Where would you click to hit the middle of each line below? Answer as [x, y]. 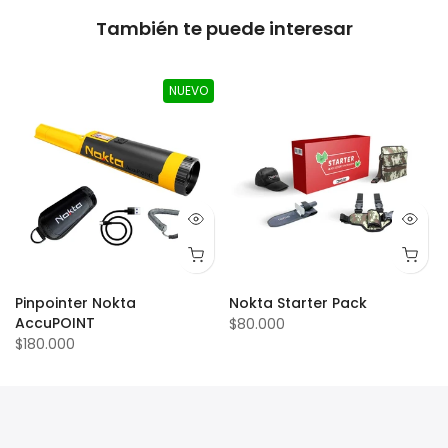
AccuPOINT [55, 323]
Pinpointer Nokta [75, 303]
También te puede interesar [224, 28]
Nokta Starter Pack [298, 303]
